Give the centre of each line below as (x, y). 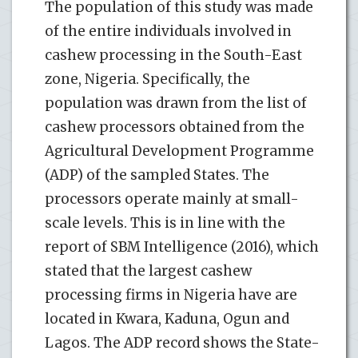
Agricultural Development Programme (179, 151)
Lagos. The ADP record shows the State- (182, 343)
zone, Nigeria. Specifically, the (147, 80)
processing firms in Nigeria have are (171, 295)
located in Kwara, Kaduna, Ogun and (167, 319)
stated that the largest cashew (148, 271)
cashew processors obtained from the (175, 127)
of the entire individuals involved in (168, 32)
